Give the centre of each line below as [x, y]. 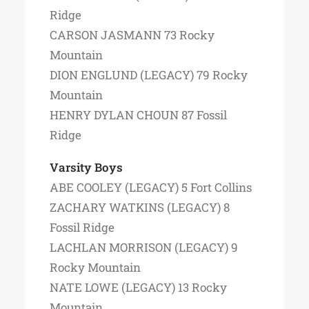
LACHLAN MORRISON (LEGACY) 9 [144, 247]
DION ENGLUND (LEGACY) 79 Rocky [149, 75]
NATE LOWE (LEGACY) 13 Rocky [138, 287]
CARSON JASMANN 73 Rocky [132, 35]
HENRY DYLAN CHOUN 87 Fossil [138, 115]
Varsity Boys [86, 167]
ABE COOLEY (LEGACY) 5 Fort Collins [151, 187]
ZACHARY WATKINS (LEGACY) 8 [140, 207]
